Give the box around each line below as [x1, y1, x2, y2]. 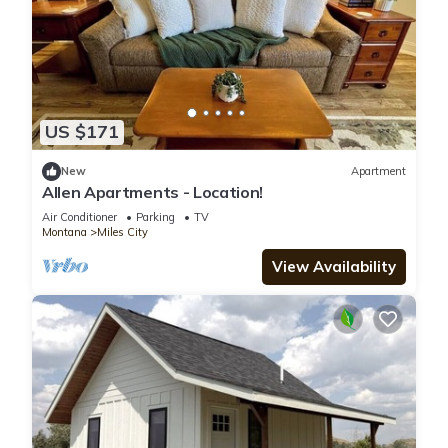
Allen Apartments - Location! [42, 181, 264, 202]
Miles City [97, 224, 148, 239]
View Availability [272, 256, 396, 276]
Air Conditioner [42, 209, 117, 224]
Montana [42, 224, 87, 239]
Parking [136, 209, 175, 224]
